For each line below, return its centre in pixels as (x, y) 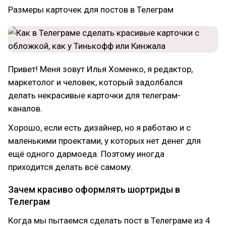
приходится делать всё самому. (70, 167)
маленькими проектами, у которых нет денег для (104, 141)
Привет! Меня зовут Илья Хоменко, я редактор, (100, 69)
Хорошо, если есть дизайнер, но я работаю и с (99, 128)
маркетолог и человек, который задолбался (95, 82)
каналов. (25, 108)
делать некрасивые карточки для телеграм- (94, 95)
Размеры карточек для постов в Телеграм (91, 10)
